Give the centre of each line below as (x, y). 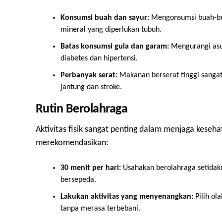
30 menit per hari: (91, 168)
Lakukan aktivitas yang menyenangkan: (127, 197)
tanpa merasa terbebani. (100, 209)
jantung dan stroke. (91, 87)
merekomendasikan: (72, 143)
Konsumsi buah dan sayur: (105, 18)
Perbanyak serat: (89, 75)
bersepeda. (78, 180)
